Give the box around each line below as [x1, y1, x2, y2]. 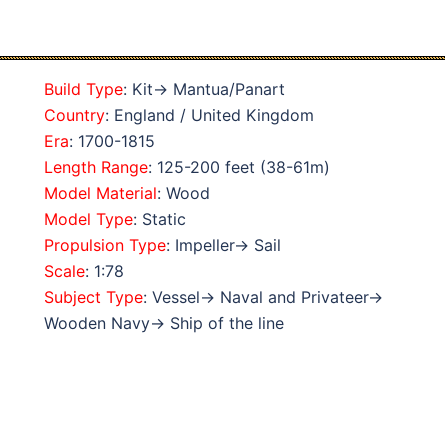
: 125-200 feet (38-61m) [148, 157, 330, 177]
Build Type [44, 79, 123, 99]
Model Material [44, 183, 157, 203]
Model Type [44, 209, 133, 229]
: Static [133, 209, 186, 229]
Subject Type [44, 287, 143, 307]
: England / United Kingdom [105, 105, 314, 125]
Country [44, 105, 105, 125]
